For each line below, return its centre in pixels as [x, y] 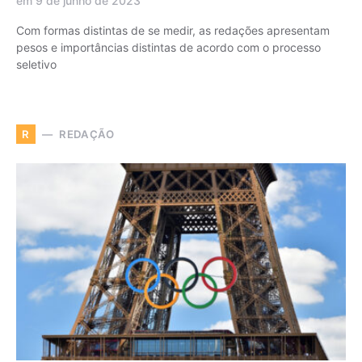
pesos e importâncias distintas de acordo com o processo [168, 48]
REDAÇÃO [87, 134]
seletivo [36, 65]
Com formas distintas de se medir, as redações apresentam [173, 31]
